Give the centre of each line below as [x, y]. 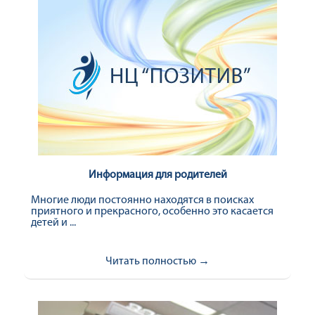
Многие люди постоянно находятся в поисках [142, 200]
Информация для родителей [157, 175]
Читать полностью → [157, 262]
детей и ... [53, 223]
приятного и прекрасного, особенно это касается [152, 212]
